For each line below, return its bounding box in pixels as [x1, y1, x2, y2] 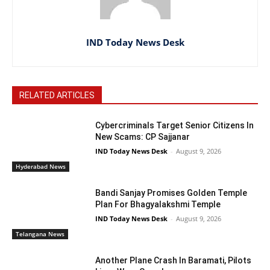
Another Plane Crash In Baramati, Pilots [95, 255, 252, 265]
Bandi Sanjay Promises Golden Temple [95, 188, 248, 198]
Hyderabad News [16, 162, 66, 171]
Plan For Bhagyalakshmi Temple [95, 199, 221, 210]
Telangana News [16, 229, 64, 238]
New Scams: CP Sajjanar [95, 132, 190, 142]
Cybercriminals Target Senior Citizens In [95, 121, 254, 131]
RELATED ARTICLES [19, 90, 95, 101]
